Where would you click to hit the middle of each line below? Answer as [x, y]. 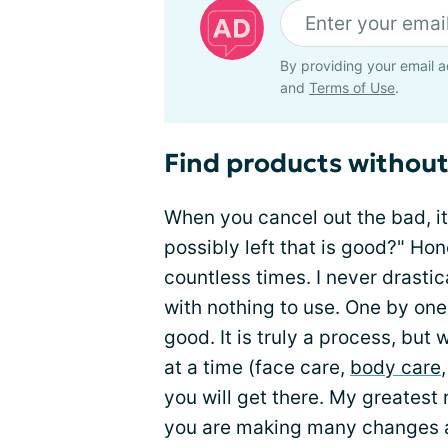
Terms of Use [352, 88]
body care [395, 368]
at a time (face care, [257, 368]
